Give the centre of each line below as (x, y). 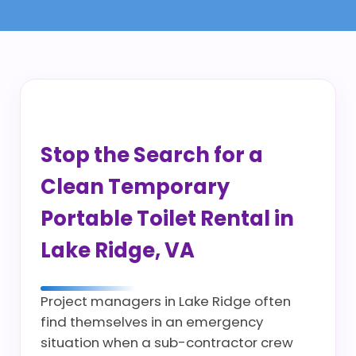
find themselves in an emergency (152, 322)
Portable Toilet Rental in (167, 219)
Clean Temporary (135, 187)
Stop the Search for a (152, 155)
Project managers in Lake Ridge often (166, 301)
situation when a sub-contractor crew (167, 342)
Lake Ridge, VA (118, 250)
